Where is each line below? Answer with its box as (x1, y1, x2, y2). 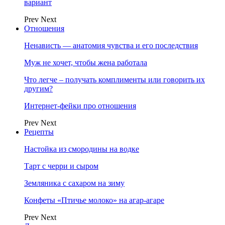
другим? (24, 84, 53, 93)
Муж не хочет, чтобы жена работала (24, 58, 147, 67)
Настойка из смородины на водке (24, 145, 139, 153)
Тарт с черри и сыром (24, 162, 98, 170)
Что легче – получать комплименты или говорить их (24, 75, 205, 84)
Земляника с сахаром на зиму (24, 179, 125, 187)
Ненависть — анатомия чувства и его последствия (24, 41, 198, 50)
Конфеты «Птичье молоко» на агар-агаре (24, 196, 164, 204)
